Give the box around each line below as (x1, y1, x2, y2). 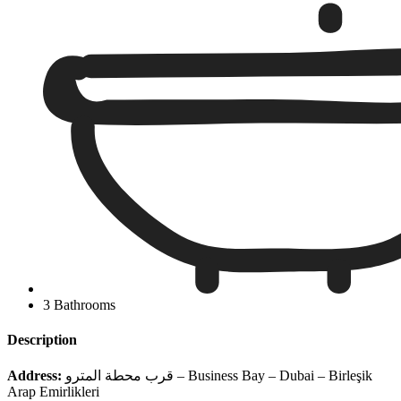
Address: (7, 368, 62, 384)
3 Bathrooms (43, 296, 115, 312)
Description (7, 331, 77, 347)
